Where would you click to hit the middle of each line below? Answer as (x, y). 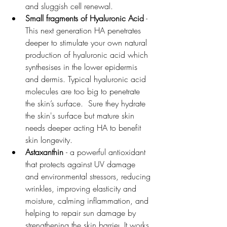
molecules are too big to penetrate (84, 91)
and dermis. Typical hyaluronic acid (87, 79)
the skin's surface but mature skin (81, 116)
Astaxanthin (44, 152)
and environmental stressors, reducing (89, 177)
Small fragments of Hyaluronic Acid (85, 18)
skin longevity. (49, 140)
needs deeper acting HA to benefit (84, 128)
